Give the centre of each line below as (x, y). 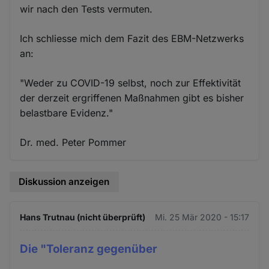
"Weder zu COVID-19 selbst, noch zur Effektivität (131, 83)
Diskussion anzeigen (64, 182)
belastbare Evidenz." (67, 113)
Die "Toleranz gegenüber (89, 249)
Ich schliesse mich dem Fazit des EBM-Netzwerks (132, 39)
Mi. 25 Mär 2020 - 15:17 (202, 217)
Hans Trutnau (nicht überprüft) (83, 217)
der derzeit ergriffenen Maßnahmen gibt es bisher (132, 98)
